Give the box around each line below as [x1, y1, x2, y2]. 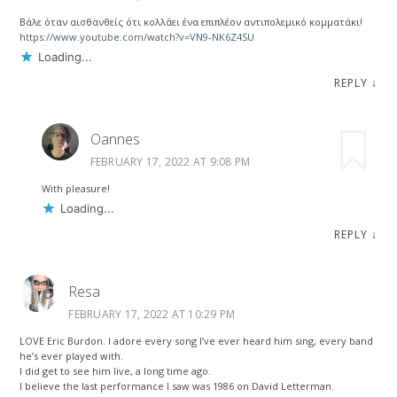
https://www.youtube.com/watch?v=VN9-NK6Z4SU [19, 29, 255, 43]
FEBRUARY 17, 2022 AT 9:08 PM [90, 154, 251, 170]
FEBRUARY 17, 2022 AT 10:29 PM [68, 306, 236, 322]
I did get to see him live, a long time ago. [19, 363, 212, 378]
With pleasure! [41, 182, 110, 196]
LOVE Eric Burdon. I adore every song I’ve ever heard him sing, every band [19, 333, 374, 347]
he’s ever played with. [19, 348, 124, 362]
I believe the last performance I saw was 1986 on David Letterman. [19, 378, 335, 393]
